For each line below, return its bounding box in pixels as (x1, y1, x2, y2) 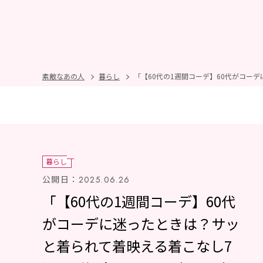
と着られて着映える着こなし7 (42, 235, 232, 256)
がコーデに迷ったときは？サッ (42, 213, 240, 234)
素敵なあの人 (42, 71, 85, 81)
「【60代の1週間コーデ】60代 (42, 191, 235, 211)
